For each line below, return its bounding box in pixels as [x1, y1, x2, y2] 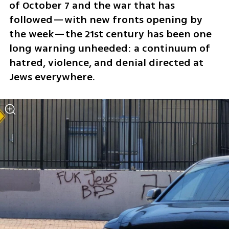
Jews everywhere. [9, 70, 98, 85]
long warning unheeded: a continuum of [9, 41, 210, 56]
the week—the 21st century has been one [9, 27, 212, 42]
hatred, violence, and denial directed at [9, 55, 203, 71]
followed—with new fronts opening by [9, 12, 202, 28]
